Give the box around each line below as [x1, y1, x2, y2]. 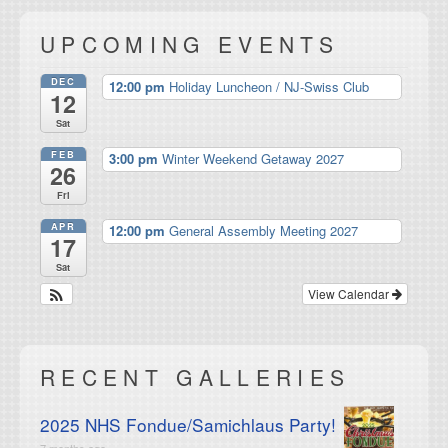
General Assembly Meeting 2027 [168, 221, 358, 241]
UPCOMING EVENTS [40, 28, 340, 59]
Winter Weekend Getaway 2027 [161, 149, 344, 169]
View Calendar [308, 285, 392, 303]
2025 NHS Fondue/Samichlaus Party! [40, 411, 336, 437]
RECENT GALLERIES [40, 362, 351, 393]
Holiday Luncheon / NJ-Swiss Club [168, 76, 369, 96]
